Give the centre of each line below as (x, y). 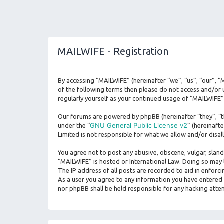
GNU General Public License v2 (139, 125)
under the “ (74, 125)
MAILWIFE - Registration (113, 51)
